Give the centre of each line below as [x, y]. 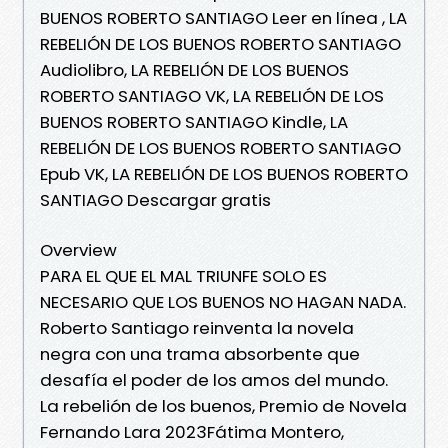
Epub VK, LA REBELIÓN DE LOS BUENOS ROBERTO [224, 173]
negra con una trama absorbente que [200, 353]
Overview [78, 249]
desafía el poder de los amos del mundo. [214, 379]
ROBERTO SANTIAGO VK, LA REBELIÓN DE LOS [212, 95]
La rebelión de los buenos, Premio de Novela [223, 405]
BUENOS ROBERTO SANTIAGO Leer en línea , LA [223, 17]
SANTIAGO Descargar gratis [155, 199]
